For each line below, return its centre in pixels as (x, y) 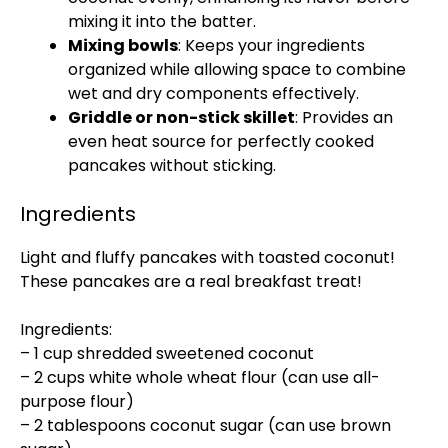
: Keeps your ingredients (271, 45)
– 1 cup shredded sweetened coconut (167, 353)
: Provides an (344, 117)
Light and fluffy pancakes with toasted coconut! (207, 257)
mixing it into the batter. (162, 21)
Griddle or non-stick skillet (181, 117)
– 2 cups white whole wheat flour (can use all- (200, 377)
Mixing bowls (123, 45)
